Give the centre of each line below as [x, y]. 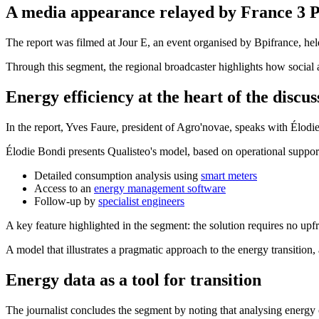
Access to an [64, 188]
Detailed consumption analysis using [117, 175]
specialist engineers [141, 201]
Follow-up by [66, 201]
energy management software [160, 188]
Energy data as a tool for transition [134, 279]
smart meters [229, 175]
